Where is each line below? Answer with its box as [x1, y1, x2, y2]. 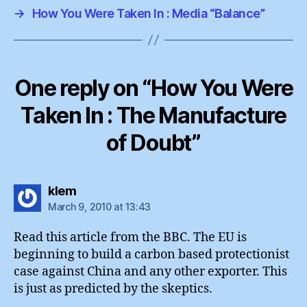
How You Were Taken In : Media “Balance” [32, 5, 265, 21]
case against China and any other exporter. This [14, 263, 287, 280]
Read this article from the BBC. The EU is [14, 229, 247, 245]
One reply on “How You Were [14, 74, 293, 101]
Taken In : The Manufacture [21, 101, 286, 129]
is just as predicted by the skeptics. [14, 280, 212, 297]
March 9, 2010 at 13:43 [48, 200, 151, 212]
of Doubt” [106, 129, 201, 156]
